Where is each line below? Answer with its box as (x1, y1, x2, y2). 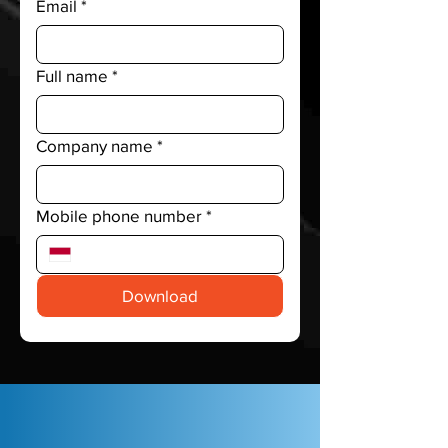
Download (121, 286, 198, 305)
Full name (36, 66, 108, 85)
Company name (36, 136, 153, 155)
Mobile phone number (36, 206, 202, 225)
